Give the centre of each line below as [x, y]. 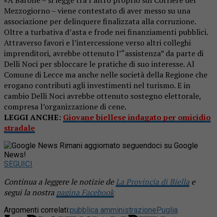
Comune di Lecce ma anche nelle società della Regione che [106, 74]
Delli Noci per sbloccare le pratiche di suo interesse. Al [99, 64]
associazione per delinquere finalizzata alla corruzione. [100, 21]
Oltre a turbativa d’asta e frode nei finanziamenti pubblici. [106, 32]
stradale [19, 128]
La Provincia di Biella [153, 181]
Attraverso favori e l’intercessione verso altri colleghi [97, 42]
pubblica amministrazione [113, 210]
